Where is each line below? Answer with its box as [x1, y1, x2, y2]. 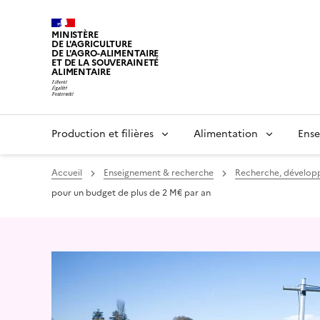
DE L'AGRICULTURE [51, 37, 132, 51]
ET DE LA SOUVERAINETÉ [51, 56, 159, 70]
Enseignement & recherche [104, 166, 214, 179]
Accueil [51, 166, 82, 179]
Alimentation [194, 126, 258, 141]
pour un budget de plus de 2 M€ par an [51, 186, 211, 199]
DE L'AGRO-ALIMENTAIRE [51, 46, 159, 61]
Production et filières [51, 126, 154, 141]
